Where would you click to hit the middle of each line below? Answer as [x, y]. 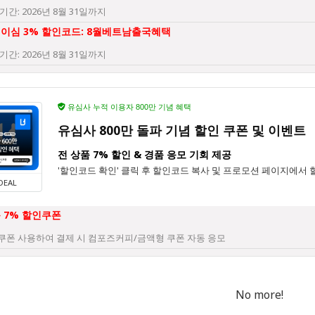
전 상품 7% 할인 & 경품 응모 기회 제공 [144, 154]
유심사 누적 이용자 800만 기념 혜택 [128, 107]
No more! [259, 294]
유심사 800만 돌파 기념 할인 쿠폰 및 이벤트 [182, 130]
